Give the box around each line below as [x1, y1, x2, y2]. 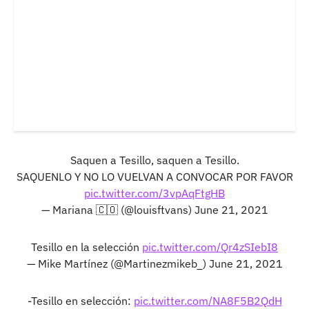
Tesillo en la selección [31, 239, 142, 254]
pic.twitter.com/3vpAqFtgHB [84, 186, 225, 200]
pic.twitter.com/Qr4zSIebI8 [142, 239, 278, 254]
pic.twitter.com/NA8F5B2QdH [133, 293, 282, 308]
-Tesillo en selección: [27, 293, 134, 308]
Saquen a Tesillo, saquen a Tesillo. [70, 152, 239, 167]
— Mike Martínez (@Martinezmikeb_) [26, 256, 209, 270]
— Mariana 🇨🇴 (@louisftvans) [41, 202, 195, 217]
